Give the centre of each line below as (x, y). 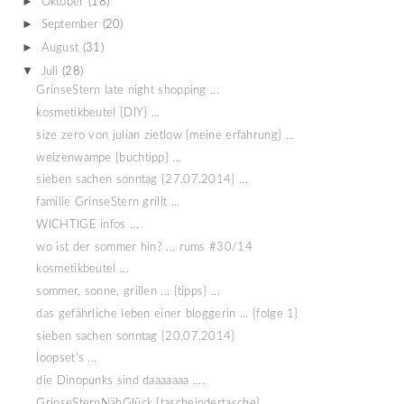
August (60, 49)
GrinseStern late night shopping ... (128, 91)
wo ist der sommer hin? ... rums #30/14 (144, 247)
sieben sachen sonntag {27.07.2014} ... (142, 180)
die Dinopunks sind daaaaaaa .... (121, 381)
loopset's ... (67, 359)
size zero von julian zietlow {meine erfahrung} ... (165, 135)
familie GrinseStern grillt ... (108, 203)
